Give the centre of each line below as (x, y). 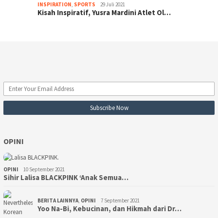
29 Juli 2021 (113, 5)
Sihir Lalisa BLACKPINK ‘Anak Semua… (66, 178)
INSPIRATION (54, 5)
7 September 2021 (120, 201)
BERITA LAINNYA (58, 201)
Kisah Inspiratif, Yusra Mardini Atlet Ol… (104, 13)
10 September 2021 (44, 170)
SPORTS (85, 5)
